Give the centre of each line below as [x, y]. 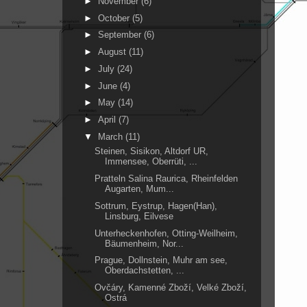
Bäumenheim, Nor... [145, 243]
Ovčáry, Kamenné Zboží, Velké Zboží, [171, 287]
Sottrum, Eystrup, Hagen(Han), [156, 206]
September [121, 35]
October [115, 18]
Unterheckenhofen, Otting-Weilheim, [167, 233]
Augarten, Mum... [140, 189]
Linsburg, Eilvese [139, 216]
